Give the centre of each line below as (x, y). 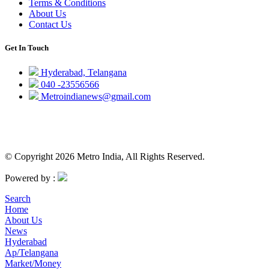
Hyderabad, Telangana (83, 73)
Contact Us (50, 24)
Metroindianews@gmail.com (95, 97)
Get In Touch (27, 47)
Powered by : (31, 178)
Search (18, 199)
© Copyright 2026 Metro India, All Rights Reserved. (105, 157)
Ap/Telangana (32, 253)
